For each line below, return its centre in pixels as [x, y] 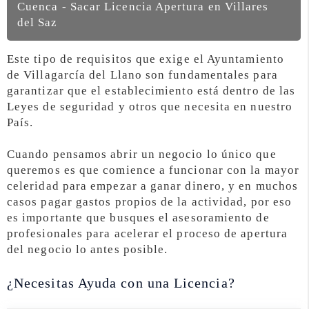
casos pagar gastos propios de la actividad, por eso [150, 202]
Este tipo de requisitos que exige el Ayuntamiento [146, 59]
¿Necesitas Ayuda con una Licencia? [121, 283]
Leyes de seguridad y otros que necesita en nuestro [150, 106]
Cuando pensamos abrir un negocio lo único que [142, 154]
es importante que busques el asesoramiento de [138, 218]
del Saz [38, 22]
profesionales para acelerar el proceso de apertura [147, 234]
